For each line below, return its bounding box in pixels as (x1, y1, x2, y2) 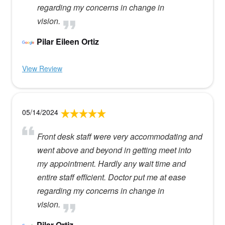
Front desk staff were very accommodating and (37, 131, 202, 142)
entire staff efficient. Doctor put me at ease (37, 171, 186, 183)
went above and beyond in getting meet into (37, 144, 191, 156)
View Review (22, 63, 62, 73)
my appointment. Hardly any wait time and (37, 158, 186, 169)
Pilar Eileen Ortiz (36, 36, 99, 47)
